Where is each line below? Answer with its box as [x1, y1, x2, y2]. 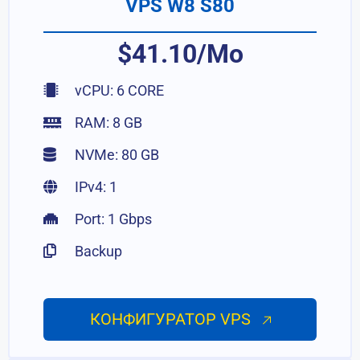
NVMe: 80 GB [72, 146, 160, 163]
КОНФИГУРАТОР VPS [89, 309, 255, 329]
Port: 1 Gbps [72, 211, 153, 227]
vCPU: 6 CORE [72, 82, 165, 99]
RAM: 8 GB [72, 114, 143, 131]
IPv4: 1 [72, 178, 118, 195]
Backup [72, 243, 123, 260]
